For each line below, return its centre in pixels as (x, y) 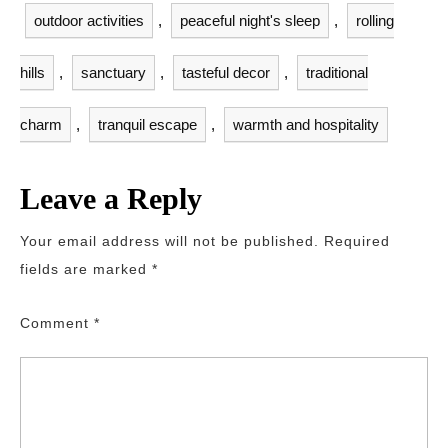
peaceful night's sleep (250, 20)
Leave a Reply (111, 198)
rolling (375, 20)
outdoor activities (89, 20)
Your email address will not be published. (169, 241)
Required (357, 241)
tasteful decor (226, 72)
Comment (57, 323)
